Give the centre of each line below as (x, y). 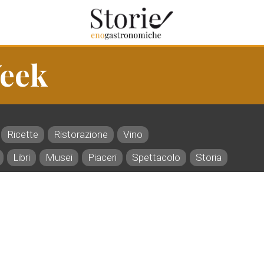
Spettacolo (156, 157)
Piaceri (102, 157)
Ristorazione (81, 134)
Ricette (23, 134)
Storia (209, 157)
